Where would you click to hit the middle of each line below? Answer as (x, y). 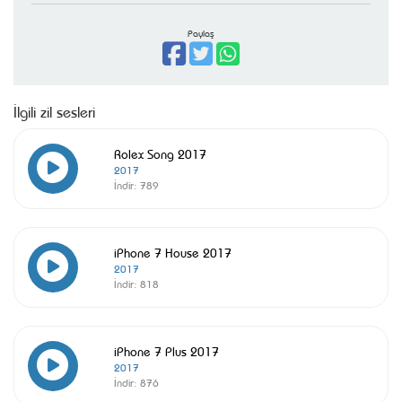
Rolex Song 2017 (160, 153)
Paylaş (201, 32)
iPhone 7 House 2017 (173, 252)
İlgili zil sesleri (54, 111)
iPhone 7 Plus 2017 (166, 350)
